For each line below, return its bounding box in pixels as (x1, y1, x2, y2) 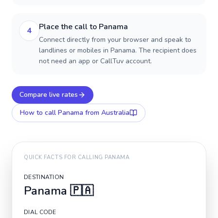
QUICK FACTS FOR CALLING (24, 154, 105, 161)
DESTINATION (24, 173, 64, 181)
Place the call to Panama (39, 21, 128, 32)
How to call (20, 108, 58, 117)
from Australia (83, 108, 129, 117)
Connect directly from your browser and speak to (39, 35, 191, 44)
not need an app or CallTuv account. (39, 56, 152, 66)
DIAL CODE (24, 208, 56, 216)
